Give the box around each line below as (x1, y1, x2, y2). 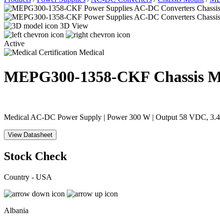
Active (4, 39, 25, 48)
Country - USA (4, 172, 52, 181)
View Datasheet (8, 131, 53, 139)
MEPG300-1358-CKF (4, 67, 154, 85)
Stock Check (4, 150, 67, 163)
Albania (4, 206, 28, 215)
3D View (60, 22, 88, 30)
